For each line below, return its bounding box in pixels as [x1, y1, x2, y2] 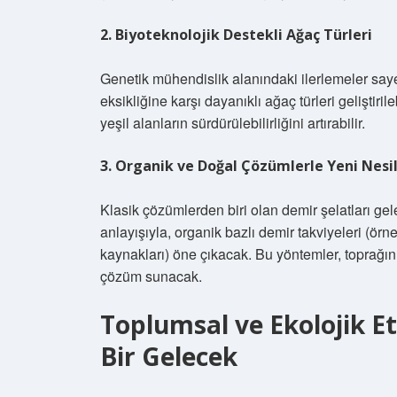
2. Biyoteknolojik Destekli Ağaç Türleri [100, 25, 372, 44]
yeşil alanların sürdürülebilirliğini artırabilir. [100, 113, 365, 133]
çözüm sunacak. [100, 266, 202, 286]
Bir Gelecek [100, 339, 237, 373]
